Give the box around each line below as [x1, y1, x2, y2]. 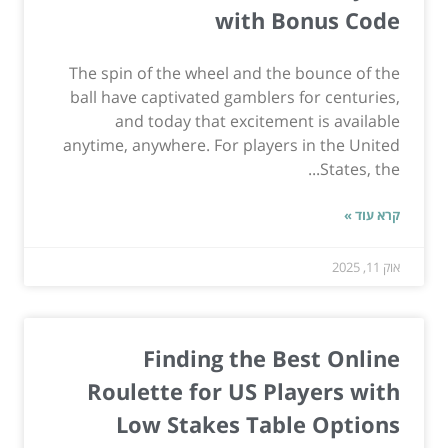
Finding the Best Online [143, 343, 400, 374]
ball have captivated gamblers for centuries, [70, 86, 400, 109]
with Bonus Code [215, 5, 400, 36]
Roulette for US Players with [87, 376, 400, 407]
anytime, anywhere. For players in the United [63, 134, 400, 157]
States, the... [320, 158, 400, 181]
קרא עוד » [344, 206, 400, 225]
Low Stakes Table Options [116, 409, 400, 440]
